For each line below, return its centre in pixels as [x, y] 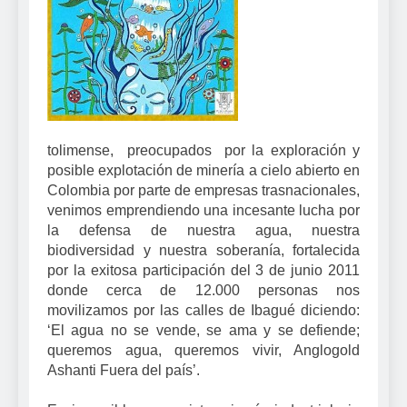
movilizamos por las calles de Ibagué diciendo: [203, 311]
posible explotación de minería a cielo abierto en [203, 171]
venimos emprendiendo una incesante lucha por [203, 211]
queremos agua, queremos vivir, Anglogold [203, 351]
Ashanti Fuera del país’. [124, 371]
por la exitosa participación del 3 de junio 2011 [203, 271]
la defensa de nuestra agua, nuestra [203, 231]
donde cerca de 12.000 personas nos [203, 291]
